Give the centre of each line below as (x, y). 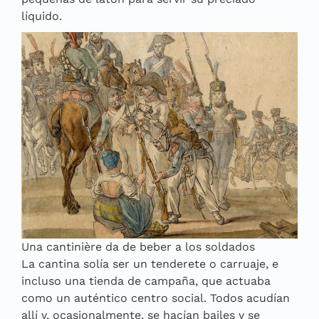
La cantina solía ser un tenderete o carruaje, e (150, 263)
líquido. (42, 16)
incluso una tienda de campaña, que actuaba (146, 281)
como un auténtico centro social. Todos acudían (156, 298)
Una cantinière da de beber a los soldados (138, 246)
